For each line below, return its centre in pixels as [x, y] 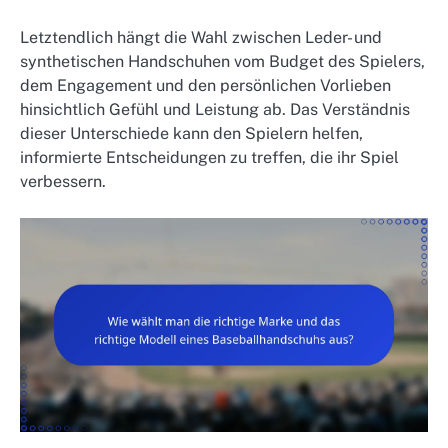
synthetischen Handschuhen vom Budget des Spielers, [222, 62]
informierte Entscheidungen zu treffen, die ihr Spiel [209, 158]
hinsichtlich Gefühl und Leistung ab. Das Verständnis [215, 110]
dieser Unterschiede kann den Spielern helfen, [191, 134]
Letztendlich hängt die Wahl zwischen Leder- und [201, 38]
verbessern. [63, 182]
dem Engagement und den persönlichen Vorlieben [205, 86]
